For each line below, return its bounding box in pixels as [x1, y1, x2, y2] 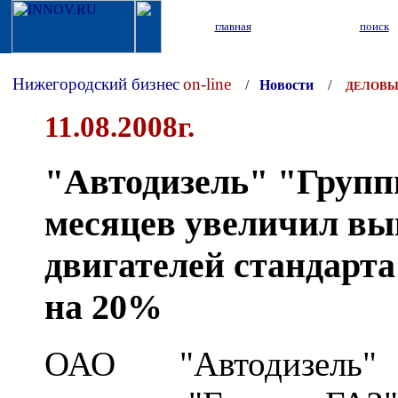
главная [214, 20, 251, 33]
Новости [259, 77, 314, 92]
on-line [183, 75, 231, 93]
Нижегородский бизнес [12, 75, 179, 93]
